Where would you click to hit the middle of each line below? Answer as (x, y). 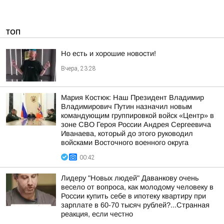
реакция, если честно (97, 214)
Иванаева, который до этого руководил (127, 133)
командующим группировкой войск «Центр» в (137, 115)
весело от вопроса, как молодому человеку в (137, 187)
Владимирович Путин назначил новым (126, 106)
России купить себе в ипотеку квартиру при (133, 196)
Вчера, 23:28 (78, 68)
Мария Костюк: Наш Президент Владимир (132, 97)
